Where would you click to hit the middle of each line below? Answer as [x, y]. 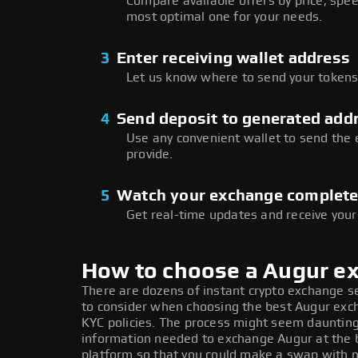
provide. [150, 155]
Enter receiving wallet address [233, 59]
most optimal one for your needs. [225, 17]
